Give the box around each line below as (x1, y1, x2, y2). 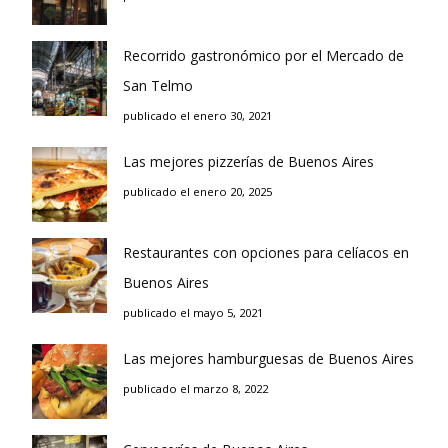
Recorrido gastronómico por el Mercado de (123, 46, 404, 66)
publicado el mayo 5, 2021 (123, 305, 263, 321)
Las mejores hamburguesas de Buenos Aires (123, 349, 414, 369)
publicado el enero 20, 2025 (123, 184, 272, 200)
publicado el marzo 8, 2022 (123, 381, 268, 397)
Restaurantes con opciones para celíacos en (123, 243, 409, 263)
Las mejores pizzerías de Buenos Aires (123, 152, 374, 172)
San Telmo (123, 76, 193, 96)
